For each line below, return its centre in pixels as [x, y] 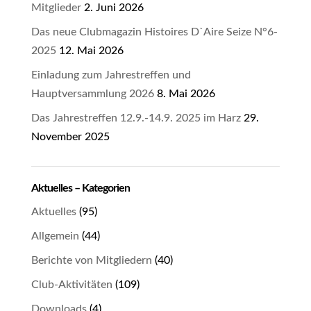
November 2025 [70, 137]
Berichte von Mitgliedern [91, 260]
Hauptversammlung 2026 [92, 94]
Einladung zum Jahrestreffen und [111, 75]
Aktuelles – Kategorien [80, 188]
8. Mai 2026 [186, 94]
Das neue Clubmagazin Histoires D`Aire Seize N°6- [154, 32]
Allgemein [55, 236]
